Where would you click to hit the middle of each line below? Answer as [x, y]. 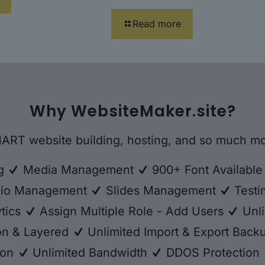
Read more [156, 23]
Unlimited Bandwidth [90, 252]
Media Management [78, 169]
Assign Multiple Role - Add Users [132, 211]
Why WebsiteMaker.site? [132, 111]
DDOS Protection [213, 252]
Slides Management [161, 190]
